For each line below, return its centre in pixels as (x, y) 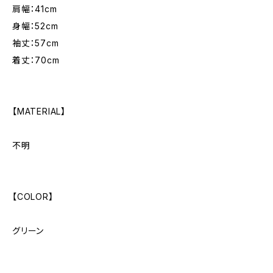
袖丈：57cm (36, 43)
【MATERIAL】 (39, 111)
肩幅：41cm (35, 9)
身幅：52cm (35, 26)
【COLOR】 (33, 197)
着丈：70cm (36, 60)
